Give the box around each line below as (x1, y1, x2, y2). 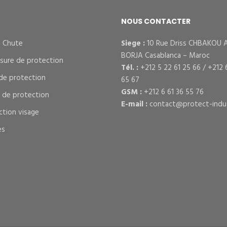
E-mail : (121, 98, 147, 110)
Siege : (121, 37, 145, 50)
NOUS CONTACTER (121, 16, 191, 26)
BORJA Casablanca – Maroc (121, 50, 210, 62)
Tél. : (121, 62, 138, 74)
